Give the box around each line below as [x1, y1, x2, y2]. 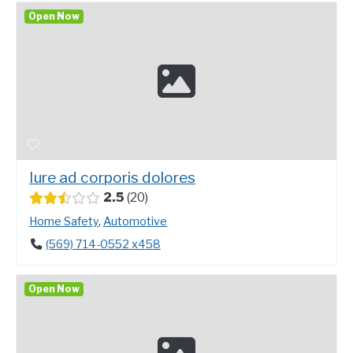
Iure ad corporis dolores [29, 168, 195, 188]
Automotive [103, 214, 167, 229]
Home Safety [29, 214, 98, 229]
